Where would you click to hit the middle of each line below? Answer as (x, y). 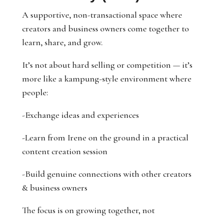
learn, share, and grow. (62, 42)
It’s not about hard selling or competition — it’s (107, 65)
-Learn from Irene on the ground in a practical (105, 137)
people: (35, 92)
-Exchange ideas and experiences (80, 115)
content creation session (65, 151)
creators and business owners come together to (105, 28)
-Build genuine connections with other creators (107, 174)
